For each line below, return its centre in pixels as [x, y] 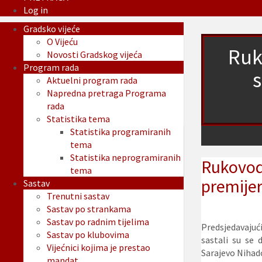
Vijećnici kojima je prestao [99, 248]
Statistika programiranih [120, 132]
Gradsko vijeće [52, 29]
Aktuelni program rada [92, 80]
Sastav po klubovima [88, 235]
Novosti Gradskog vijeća [94, 55]
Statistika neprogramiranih [125, 158]
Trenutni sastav [78, 196]
